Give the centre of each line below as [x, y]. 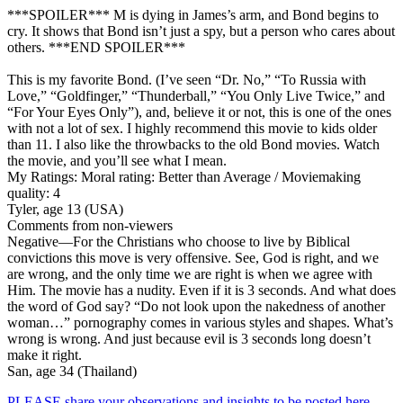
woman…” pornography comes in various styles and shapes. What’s [200, 322]
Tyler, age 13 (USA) [65, 209]
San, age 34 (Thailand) [72, 371]
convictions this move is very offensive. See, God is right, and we [193, 257]
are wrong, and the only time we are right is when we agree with [190, 273]
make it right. [45, 354]
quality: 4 [34, 193]
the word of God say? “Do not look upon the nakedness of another [196, 306]
